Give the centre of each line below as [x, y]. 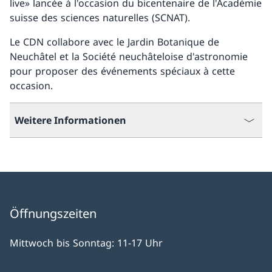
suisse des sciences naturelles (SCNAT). [100, 17]
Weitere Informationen [70, 120]
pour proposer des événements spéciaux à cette [122, 71]
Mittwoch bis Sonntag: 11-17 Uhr [86, 243]
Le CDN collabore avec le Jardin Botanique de [114, 42]
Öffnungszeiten [53, 213]
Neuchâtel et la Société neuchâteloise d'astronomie [129, 56]
